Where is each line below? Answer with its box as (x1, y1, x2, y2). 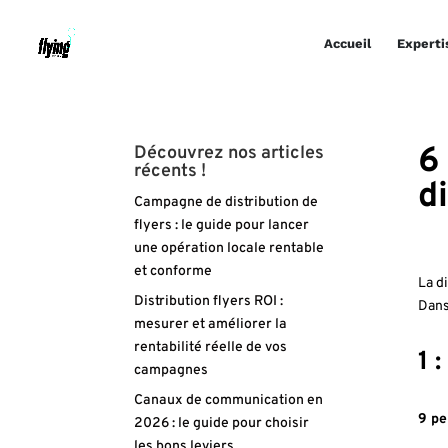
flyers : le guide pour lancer (134, 217, 310, 234)
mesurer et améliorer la (134, 316, 288, 333)
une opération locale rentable (134, 240, 325, 257)
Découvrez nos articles (134, 142, 325, 165)
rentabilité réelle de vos (134, 339, 288, 356)
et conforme (134, 263, 213, 280)
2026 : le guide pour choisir (134, 415, 310, 432)
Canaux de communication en (134, 392, 324, 409)
